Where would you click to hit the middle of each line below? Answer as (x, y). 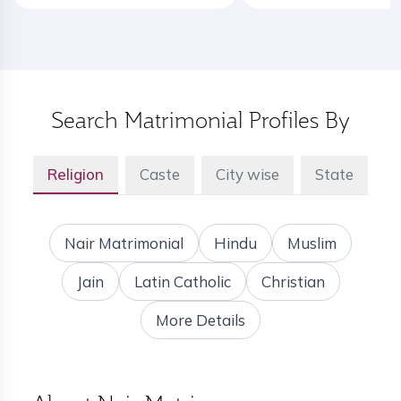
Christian (293, 282)
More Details (200, 320)
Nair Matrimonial (124, 243)
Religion (76, 175)
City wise (247, 175)
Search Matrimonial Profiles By (200, 120)
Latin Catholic (182, 282)
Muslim (312, 243)
